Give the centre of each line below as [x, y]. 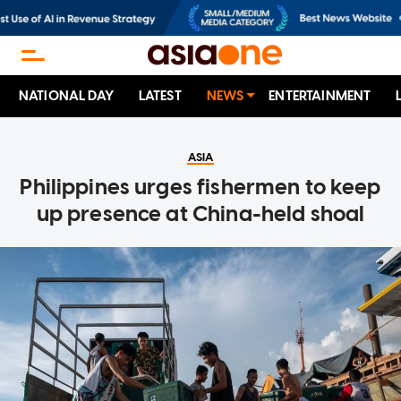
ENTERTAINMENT [320, 96]
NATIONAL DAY [66, 96]
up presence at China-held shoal [200, 214]
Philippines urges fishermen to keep [200, 187]
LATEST [160, 96]
